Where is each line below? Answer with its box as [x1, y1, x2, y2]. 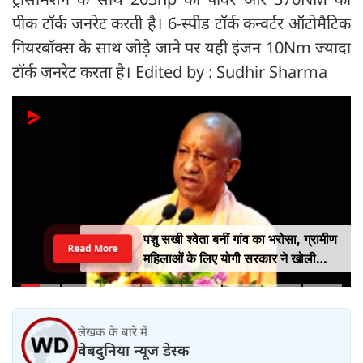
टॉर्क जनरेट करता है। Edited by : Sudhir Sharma [12, 60, 327, 83]
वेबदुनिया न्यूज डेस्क [78, 340, 190, 361]
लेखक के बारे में [78, 323, 147, 340]
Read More [67, 241, 117, 255]
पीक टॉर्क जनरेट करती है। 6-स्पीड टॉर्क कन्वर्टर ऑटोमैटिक [12, 11, 351, 34]
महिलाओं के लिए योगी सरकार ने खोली [143, 249, 316, 267]
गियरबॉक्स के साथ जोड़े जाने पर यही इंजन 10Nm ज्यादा [12, 36, 351, 58]
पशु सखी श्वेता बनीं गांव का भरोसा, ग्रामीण [143, 229, 337, 248]
